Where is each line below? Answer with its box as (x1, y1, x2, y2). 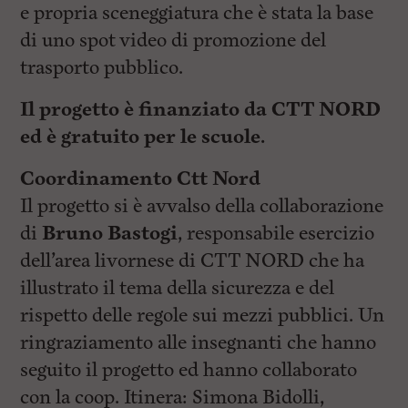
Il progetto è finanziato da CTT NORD (20, 97, 382, 123)
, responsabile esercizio (178, 220, 375, 247)
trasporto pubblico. (20, 55, 184, 81)
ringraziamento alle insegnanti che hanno (20, 330, 377, 356)
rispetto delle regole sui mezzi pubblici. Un (20, 302, 385, 329)
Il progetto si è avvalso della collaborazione (20, 193, 384, 219)
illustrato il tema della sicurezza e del (20, 275, 335, 301)
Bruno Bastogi (42, 220, 178, 247)
